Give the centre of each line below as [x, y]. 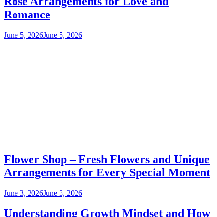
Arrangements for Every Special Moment [107, 172]
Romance [27, 14]
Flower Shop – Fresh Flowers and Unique [107, 159]
